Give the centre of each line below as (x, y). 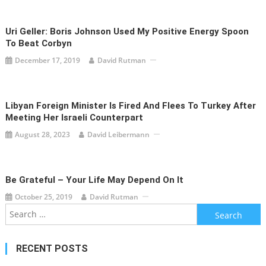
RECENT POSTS (52, 248)
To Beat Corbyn (39, 43)
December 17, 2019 (48, 60)
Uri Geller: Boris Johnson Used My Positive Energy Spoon (127, 31)
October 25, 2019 (44, 197)
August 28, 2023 (43, 134)
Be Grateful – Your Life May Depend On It (95, 180)
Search (210, 210)
